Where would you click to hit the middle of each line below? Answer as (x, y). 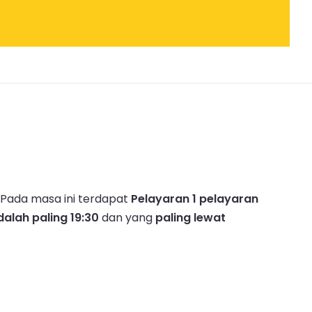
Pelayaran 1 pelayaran (195, 198)
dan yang (127, 217)
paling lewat (190, 217)
